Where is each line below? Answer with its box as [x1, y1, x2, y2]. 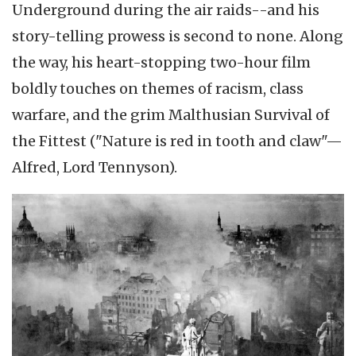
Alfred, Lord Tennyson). [12, 158, 177, 177]
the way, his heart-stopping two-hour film [12, 53, 311, 72]
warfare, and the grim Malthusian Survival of [12, 106, 330, 125]
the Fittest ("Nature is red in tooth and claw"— [12, 132, 342, 151]
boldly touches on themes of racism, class [12, 79, 304, 99]
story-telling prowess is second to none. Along [12, 27, 343, 46]
